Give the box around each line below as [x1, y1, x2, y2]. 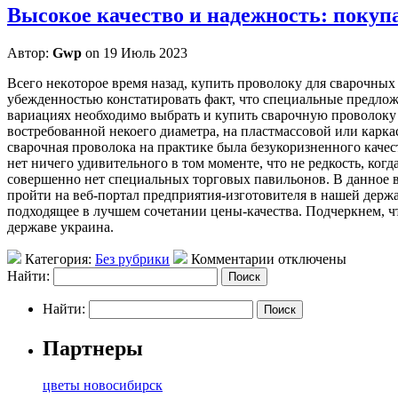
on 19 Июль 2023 [82, 44, 187, 60]
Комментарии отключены [191, 251, 346, 267]
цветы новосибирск [43, 378, 163, 394]
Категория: [21, 251, 95, 267]
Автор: [7, 44, 52, 60]
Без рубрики [95, 251, 170, 267]
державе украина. [7, 219, 114, 235]
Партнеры [43, 336, 143, 360]
